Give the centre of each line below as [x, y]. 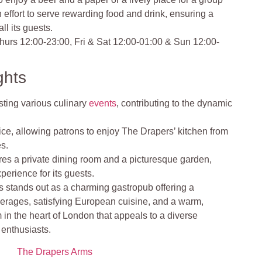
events [103, 103]
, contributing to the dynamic [175, 103]
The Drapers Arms [54, 252]
